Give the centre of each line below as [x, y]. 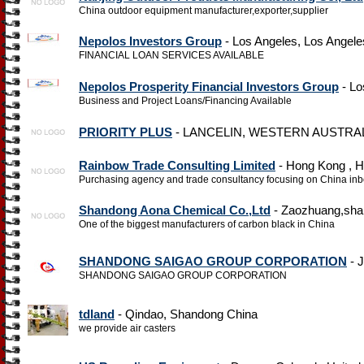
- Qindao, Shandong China [186, 314]
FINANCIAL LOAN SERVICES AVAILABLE [171, 55]
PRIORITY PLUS [126, 132]
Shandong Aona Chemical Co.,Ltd [175, 210]
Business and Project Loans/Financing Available [185, 101]
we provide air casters [127, 328]
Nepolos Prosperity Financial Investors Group [209, 87]
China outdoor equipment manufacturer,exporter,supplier [204, 11]
